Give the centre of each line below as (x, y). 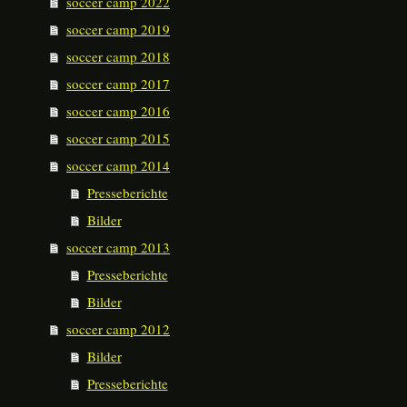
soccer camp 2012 (118, 329)
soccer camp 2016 (118, 111)
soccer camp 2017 (118, 84)
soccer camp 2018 (118, 56)
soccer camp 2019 (118, 29)
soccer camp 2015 (118, 138)
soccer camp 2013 (118, 247)
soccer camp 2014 (118, 165)
